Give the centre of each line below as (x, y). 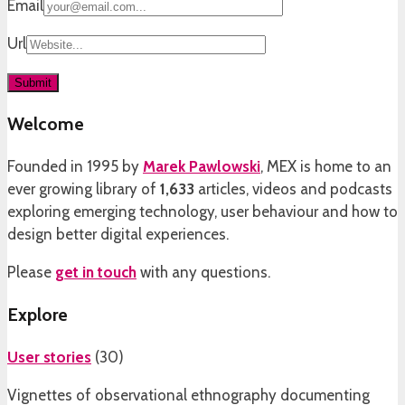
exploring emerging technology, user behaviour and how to (202, 212)
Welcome (46, 124)
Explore (38, 315)
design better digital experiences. (118, 235)
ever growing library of (84, 189)
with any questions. (203, 273)
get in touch (96, 273)
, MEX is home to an (326, 167)
